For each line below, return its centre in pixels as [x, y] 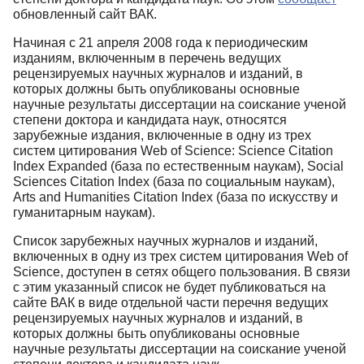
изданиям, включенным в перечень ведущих [147, 58]
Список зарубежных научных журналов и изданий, [165, 241]
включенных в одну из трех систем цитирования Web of [180, 257]
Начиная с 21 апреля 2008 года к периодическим [160, 43]
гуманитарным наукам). [84, 213]
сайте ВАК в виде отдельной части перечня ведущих [171, 303]
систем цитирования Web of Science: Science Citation [173, 151]
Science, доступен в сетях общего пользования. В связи [182, 272]
